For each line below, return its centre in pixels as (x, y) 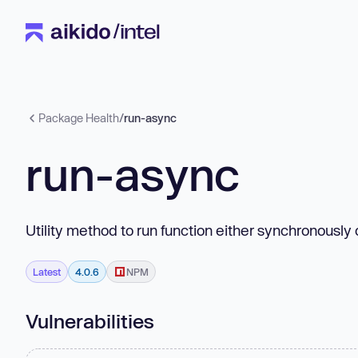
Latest (47, 271)
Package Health (79, 118)
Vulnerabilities (90, 320)
